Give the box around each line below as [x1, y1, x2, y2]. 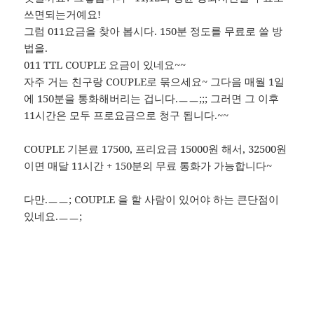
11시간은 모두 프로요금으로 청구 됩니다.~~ [24, 108, 229, 123]
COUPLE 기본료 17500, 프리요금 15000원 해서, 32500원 [24, 142, 287, 156]
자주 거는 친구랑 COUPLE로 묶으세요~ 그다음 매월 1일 [24, 74, 285, 89]
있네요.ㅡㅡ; [24, 209, 83, 224]
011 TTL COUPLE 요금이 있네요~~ [24, 57, 186, 72]
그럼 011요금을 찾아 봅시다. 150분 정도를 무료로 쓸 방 [24, 24, 283, 39]
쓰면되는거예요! [24, 7, 102, 22]
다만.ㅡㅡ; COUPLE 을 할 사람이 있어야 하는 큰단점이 [24, 192, 280, 207]
